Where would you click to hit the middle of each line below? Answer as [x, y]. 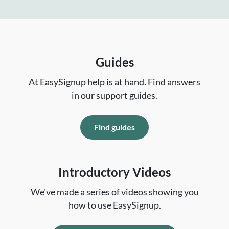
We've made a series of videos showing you [114, 192]
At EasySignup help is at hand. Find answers [114, 82]
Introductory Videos [114, 172]
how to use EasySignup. [114, 205]
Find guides [114, 127]
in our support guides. [114, 96]
